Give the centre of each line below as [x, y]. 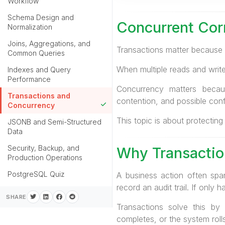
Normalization [30, 27]
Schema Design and [41, 17]
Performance [29, 79]
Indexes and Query [39, 70]
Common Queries [36, 53]
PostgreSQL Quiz [36, 174]
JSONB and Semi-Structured [54, 122]
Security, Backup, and [43, 148]
